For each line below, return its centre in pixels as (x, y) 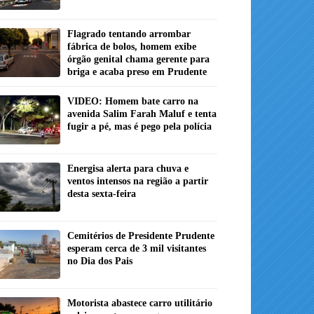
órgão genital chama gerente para (138, 60)
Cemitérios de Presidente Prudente (141, 236)
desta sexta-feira (102, 194)
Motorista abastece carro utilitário (140, 303)
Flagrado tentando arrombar (129, 34)
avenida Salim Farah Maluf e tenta (142, 114)
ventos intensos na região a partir (138, 182)
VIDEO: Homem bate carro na (133, 102)
